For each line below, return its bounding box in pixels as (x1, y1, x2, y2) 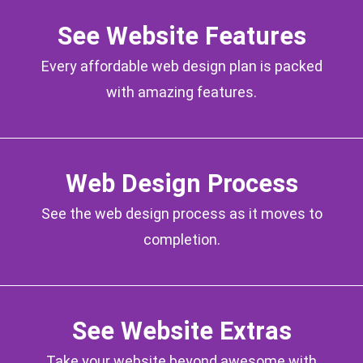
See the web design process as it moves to (41, 205, 322, 223)
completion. (143, 231, 220, 249)
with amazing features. (106, 83, 257, 101)
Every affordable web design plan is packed (41, 58, 322, 75)
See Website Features (57, 22, 306, 51)
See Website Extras (71, 317, 292, 346)
